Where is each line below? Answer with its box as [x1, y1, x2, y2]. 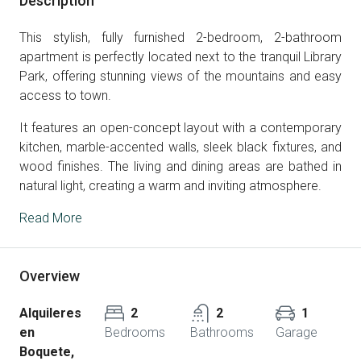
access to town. [19, 88, 111, 103]
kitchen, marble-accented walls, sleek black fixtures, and [19, 139, 342, 155]
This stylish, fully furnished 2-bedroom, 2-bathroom [19, 30, 342, 45]
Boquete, [19, 344, 74, 359]
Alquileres [19, 305, 81, 321]
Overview [19, 268, 80, 284]
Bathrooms [190, 325, 254, 340]
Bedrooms [105, 325, 165, 340]
